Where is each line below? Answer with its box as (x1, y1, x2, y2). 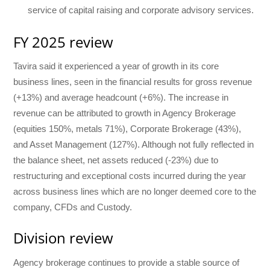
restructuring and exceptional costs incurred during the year (13, 171, 246, 181)
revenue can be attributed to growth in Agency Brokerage (13, 108, 236, 119)
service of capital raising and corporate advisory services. (28, 5, 254, 16)
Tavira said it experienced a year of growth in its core (13, 61, 219, 72)
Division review (13, 228, 114, 248)
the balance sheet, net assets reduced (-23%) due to (13, 155, 219, 166)
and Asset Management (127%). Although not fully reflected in (13, 139, 254, 150)
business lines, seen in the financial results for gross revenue (13, 77, 253, 87)
